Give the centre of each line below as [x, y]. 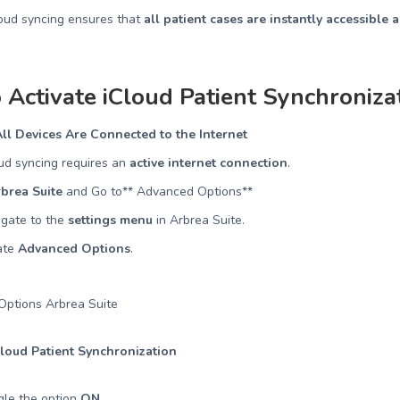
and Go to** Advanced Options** [158, 192]
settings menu [111, 220]
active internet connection [209, 163]
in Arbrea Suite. [199, 220]
